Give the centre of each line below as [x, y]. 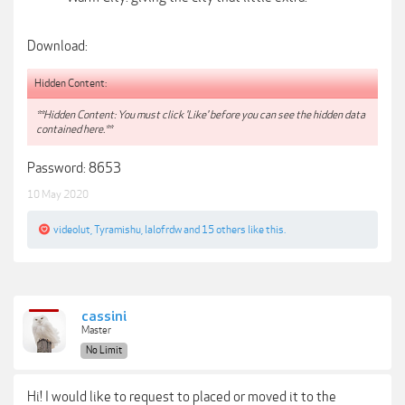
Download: [57, 47]
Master [96, 330]
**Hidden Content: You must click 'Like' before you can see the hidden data [201, 114]
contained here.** [74, 129]
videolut [72, 229]
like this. [266, 229]
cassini [104, 316]
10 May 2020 [58, 194]
